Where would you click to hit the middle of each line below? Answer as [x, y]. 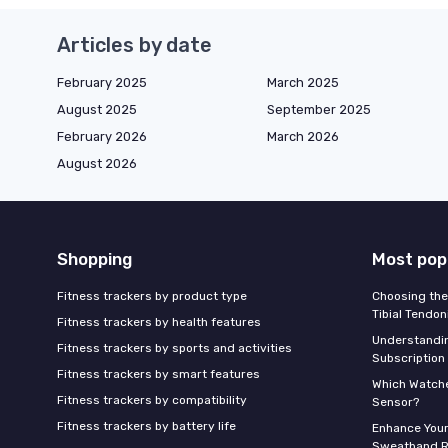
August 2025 [97, 109]
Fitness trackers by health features [159, 321]
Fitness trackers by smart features [158, 373]
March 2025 [303, 82]
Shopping [94, 258]
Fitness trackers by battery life [146, 425]
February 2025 [102, 82]
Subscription [408, 357]
